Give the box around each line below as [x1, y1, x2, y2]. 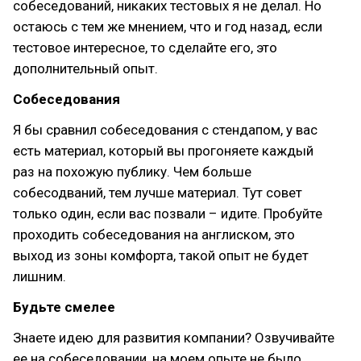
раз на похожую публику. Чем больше [13, 164, 251, 180]
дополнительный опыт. [13, 60, 158, 77]
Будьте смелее [13, 299, 115, 315]
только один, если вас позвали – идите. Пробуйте [13, 205, 322, 222]
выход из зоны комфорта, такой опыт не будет [13, 247, 309, 263]
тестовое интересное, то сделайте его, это [13, 39, 277, 56]
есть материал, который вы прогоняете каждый [13, 143, 313, 159]
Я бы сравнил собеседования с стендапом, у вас [13, 122, 317, 138]
